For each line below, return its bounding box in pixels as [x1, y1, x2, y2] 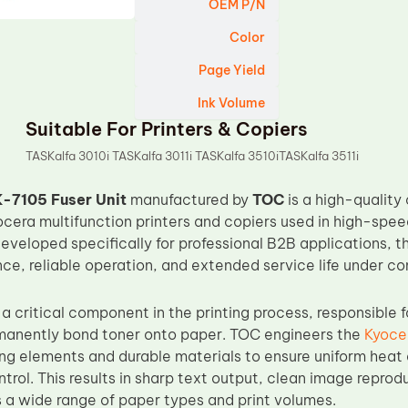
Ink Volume [198, 95, 266, 111]
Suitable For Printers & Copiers [25, 117, 309, 140]
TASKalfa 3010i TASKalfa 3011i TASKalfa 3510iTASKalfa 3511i [25, 148, 360, 163]
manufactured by [126, 190, 252, 209]
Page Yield [199, 62, 266, 78]
